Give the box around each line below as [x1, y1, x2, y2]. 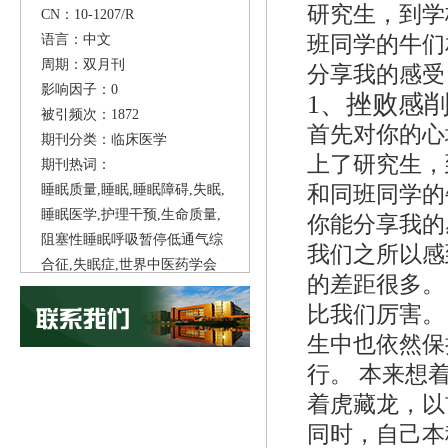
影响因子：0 [41, 82, 118, 97]
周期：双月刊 [41, 57, 125, 72]
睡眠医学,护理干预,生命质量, [41, 207, 221, 222]
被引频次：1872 [41, 107, 139, 122]
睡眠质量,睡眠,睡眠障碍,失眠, [41, 182, 225, 197]
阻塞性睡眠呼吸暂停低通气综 [41, 232, 223, 247]
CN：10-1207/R [41, 7, 134, 22]
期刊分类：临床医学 [41, 132, 167, 147]
